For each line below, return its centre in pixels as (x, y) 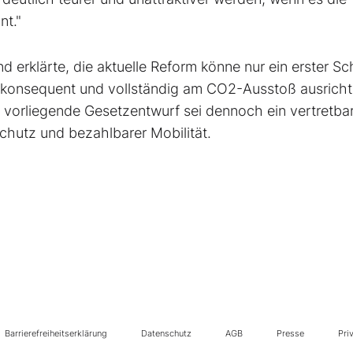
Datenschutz (166, 334)
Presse (290, 334)
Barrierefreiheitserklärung (56, 334)
